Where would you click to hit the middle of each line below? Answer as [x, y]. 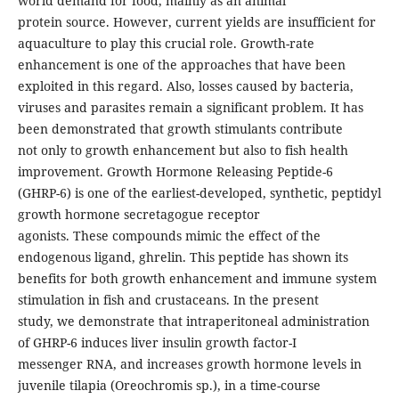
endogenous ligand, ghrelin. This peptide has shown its [183, 256]
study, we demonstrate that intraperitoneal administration [193, 321]
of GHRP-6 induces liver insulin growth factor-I [157, 342]
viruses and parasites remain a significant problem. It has [190, 107]
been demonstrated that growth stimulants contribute [180, 128]
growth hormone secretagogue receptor [138, 214]
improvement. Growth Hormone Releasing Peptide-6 [175, 171]
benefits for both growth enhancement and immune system [197, 278]
